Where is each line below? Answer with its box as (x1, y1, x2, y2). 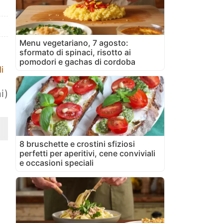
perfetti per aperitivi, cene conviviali (19, 148, 155, 158)
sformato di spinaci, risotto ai (19, 47, 131, 57)
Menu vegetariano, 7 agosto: (19, 37, 128, 48)
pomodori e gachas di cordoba (19, 56, 135, 67)
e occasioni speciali (19, 157, 94, 168)
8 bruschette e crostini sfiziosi (19, 138, 135, 149)
